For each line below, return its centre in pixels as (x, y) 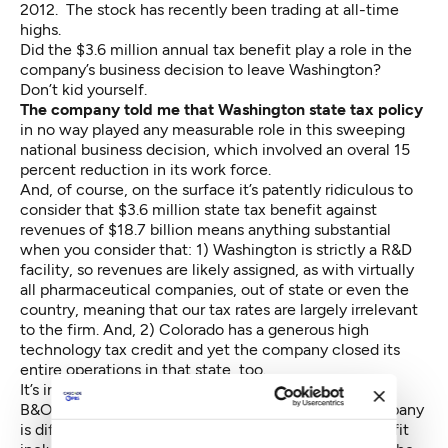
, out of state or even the (321, 289)
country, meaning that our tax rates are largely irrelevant (219, 309)
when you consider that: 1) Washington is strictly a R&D (216, 249)
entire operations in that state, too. (143, 369)
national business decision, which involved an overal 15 (215, 149)
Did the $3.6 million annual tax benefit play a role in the (216, 49)
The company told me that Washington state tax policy (221, 109)
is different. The (78, 429)
